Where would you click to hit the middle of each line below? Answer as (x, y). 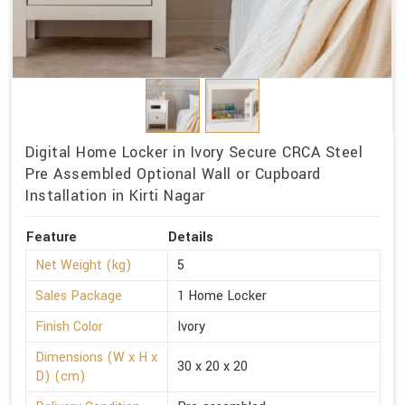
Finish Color (69, 327)
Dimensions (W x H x (96, 358)
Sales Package (79, 297)
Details (191, 238)
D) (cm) (61, 377)
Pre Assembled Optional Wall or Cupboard (173, 174)
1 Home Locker (222, 297)
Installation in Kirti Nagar (115, 195)
